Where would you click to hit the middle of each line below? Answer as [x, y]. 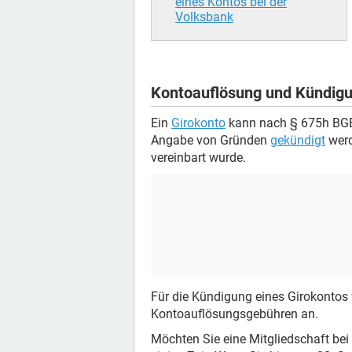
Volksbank [204, 17]
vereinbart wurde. [198, 157]
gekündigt [298, 140]
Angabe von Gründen [211, 140]
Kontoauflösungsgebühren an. [235, 313]
